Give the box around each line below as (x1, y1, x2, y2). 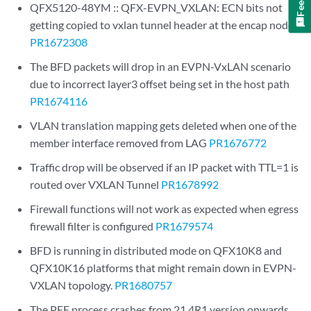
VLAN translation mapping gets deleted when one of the (30, 119, 297, 132)
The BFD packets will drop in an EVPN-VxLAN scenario (30, 60, 292, 73)
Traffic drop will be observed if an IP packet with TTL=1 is (30, 160, 299, 174)
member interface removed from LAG (30, 136, 210, 149)
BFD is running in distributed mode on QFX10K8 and (30, 244, 283, 257)
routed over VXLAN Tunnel (30, 178, 162, 191)
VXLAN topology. (30, 278, 115, 292)
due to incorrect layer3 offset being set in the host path (30, 77, 290, 90)
